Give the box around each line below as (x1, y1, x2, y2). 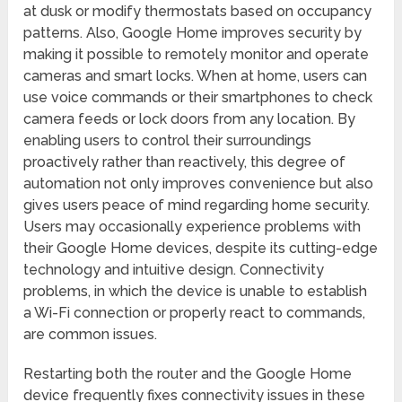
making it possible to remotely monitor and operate (23, 46, 370, 64)
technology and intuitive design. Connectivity (23, 261, 325, 279)
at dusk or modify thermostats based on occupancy (23, 3, 372, 21)
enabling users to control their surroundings (23, 132, 312, 150)
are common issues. (23, 326, 158, 344)
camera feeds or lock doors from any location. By (23, 110, 356, 128)
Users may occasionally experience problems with (23, 218, 362, 236)
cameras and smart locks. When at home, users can (23, 67, 368, 85)
